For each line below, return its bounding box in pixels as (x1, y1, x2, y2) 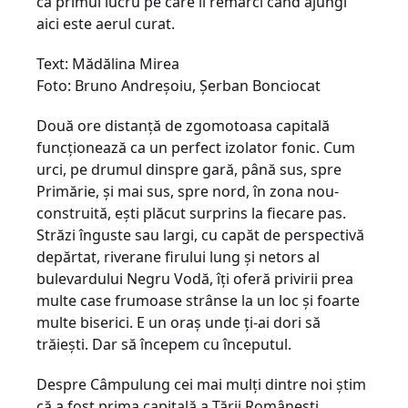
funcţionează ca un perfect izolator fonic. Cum (36, 138, 355, 158)
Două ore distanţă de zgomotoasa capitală (36, 116, 330, 136)
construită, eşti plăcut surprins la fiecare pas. (36, 203, 346, 223)
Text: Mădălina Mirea (36, 54, 179, 74)
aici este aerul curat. (36, 14, 175, 34)
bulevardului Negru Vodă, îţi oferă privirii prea (36, 269, 353, 289)
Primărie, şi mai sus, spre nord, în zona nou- (36, 181, 339, 201)
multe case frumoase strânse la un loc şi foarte (36, 291, 360, 311)
